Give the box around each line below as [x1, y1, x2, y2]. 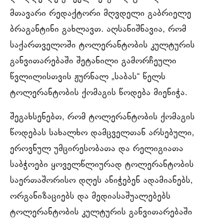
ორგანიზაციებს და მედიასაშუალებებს [10, 191, 170, 203]
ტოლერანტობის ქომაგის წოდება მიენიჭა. [10, 88, 187, 99]
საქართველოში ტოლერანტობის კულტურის [10, 40, 195, 52]
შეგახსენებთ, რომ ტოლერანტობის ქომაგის [10, 112, 195, 123]
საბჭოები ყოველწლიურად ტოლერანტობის [10, 160, 194, 171]
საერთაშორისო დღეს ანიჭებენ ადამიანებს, [10, 175, 193, 187]
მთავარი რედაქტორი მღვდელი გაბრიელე [10, 8, 191, 20]
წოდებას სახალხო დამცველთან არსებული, [10, 128, 194, 139]
